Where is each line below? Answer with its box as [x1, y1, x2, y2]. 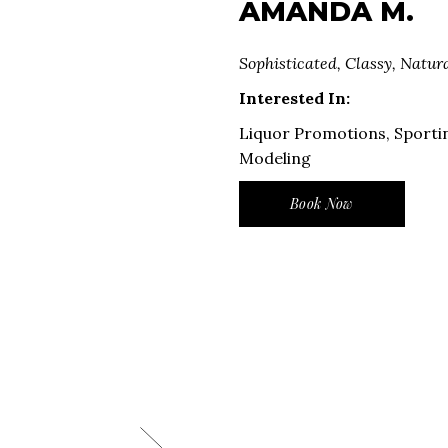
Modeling [239, 148, 311, 168]
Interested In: [239, 88, 350, 108]
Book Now [290, 194, 354, 213]
